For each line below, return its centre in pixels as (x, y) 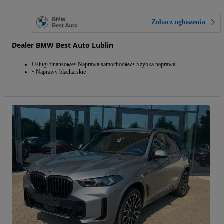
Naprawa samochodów (105, 65)
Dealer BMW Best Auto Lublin (63, 45)
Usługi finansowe (53, 65)
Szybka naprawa (156, 65)
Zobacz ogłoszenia (178, 22)
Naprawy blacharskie (61, 72)
